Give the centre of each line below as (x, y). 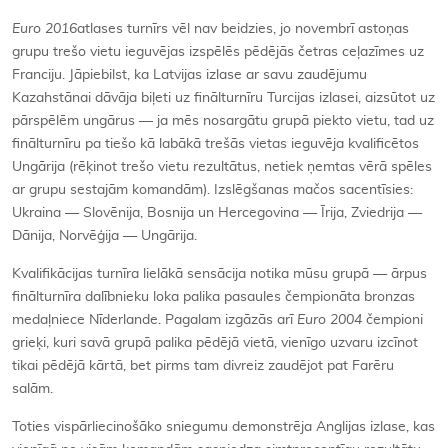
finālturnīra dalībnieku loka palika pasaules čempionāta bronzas (213, 297)
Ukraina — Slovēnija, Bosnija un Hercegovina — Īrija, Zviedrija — (217, 213)
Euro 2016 (44, 29)
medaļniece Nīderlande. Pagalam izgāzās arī (154, 320)
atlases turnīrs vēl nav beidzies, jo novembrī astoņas (243, 29)
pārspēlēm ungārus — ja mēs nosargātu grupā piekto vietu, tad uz (223, 121)
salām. (32, 389)
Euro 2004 (329, 320)
